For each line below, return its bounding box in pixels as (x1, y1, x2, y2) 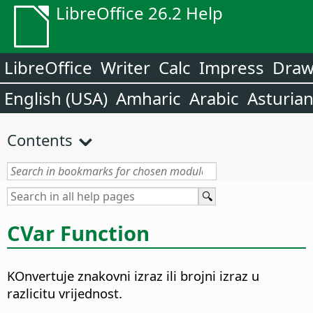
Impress (199, 56, 264, 79)
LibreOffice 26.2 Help (56, 1, 223, 24)
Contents (7, 129, 73, 150)
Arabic (189, 87, 239, 110)
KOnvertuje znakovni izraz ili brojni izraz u (7, 267, 259, 285)
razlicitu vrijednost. (7, 284, 122, 303)
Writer (101, 56, 150, 79)
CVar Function (7, 219, 150, 247)
